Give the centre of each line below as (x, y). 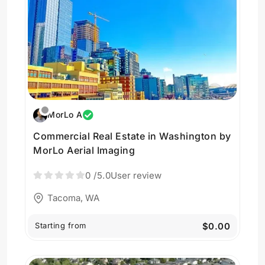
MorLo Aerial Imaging (84, 150)
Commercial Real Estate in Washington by (132, 136)
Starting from (61, 225)
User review (136, 175)
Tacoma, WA (73, 198)
